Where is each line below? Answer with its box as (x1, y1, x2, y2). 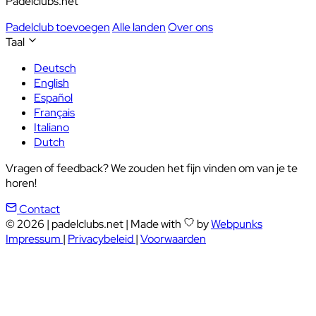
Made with (130, 216, 183, 231)
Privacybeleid (68, 231, 135, 246)
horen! (6, 175, 37, 190)
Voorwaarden (140, 231, 206, 246)
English (34, 75, 69, 90)
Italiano (34, 119, 69, 135)
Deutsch (34, 60, 76, 75)
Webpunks (211, 216, 262, 231)
